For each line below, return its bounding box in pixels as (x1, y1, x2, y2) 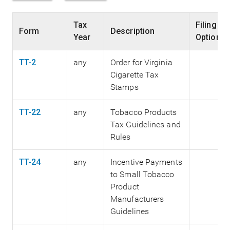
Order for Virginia (110, 57, 172, 68)
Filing (196, 20, 217, 30)
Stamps (110, 82, 139, 92)
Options (196, 32, 225, 43)
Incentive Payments (110, 157, 182, 167)
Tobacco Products (110, 107, 177, 118)
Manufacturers (110, 194, 164, 204)
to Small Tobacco (110, 169, 175, 180)
